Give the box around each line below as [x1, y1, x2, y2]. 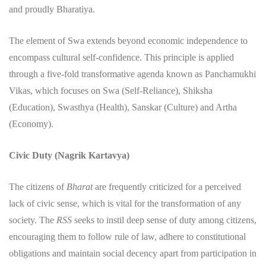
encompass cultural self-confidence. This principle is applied [9, 52, 234, 62]
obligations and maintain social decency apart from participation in [9, 248, 256, 258]
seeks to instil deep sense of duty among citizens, [74, 214, 256, 225]
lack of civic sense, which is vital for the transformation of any [9, 198, 241, 208]
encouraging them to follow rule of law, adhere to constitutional [9, 231, 246, 242]
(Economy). [9, 118, 53, 129]
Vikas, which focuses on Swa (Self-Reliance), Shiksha [9, 85, 213, 96]
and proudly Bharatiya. [9, 4, 95, 14]
